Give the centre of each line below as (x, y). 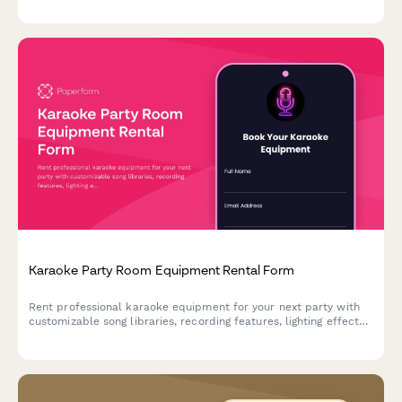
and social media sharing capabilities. (129, 336)
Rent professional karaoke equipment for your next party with (194, 307)
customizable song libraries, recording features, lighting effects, (198, 322)
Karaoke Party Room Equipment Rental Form (162, 269)
